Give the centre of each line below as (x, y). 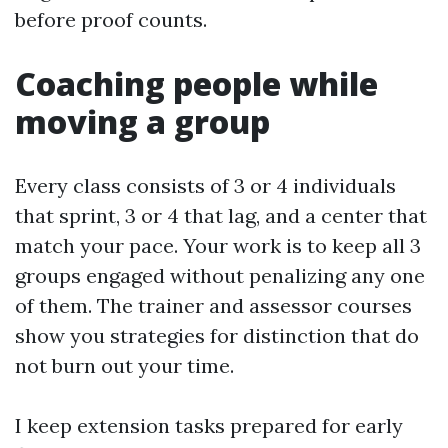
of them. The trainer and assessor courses (213, 305)
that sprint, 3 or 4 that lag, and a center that (221, 215)
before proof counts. (111, 19)
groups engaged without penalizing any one (220, 275)
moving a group (142, 121)
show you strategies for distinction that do (217, 335)
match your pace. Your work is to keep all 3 (218, 245)
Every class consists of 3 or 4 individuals (205, 185)
